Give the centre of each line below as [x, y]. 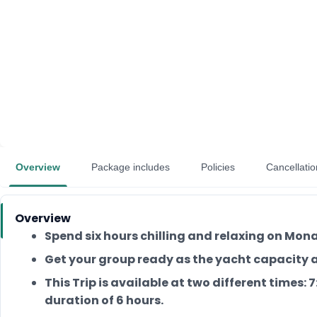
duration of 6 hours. [104, 300]
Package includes [131, 167]
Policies [218, 167]
